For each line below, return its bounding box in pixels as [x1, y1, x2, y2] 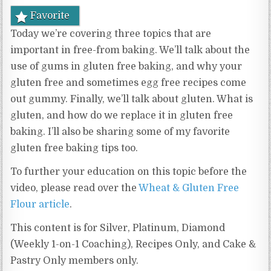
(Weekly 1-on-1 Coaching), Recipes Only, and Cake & [10, 239, 256, 250]
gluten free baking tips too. [10, 143, 139, 154]
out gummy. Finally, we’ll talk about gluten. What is [10, 94, 253, 105]
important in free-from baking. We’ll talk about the [10, 45, 250, 56]
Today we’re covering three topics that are [10, 28, 212, 40]
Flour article [10, 199, 70, 211]
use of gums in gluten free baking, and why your [10, 61, 243, 73]
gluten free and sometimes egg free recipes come [10, 77, 247, 89]
